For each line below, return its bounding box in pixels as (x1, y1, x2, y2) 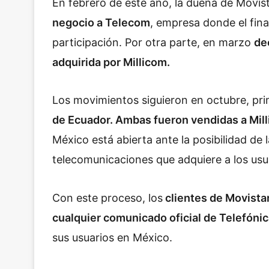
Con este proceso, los (52, 191, 163, 204)
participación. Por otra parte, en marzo (52, 35, 254, 49)
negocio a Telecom (52, 16, 150, 29)
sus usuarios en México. (52, 231, 175, 244)
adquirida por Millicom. (52, 55, 170, 68)
